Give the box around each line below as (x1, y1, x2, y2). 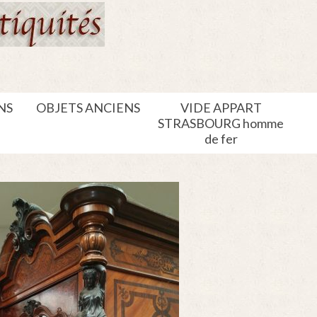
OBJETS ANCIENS (35, 100, 140, 115)
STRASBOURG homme (158, 115, 284, 131)
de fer (204, 131, 238, 146)
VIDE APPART (180, 100, 262, 115)
